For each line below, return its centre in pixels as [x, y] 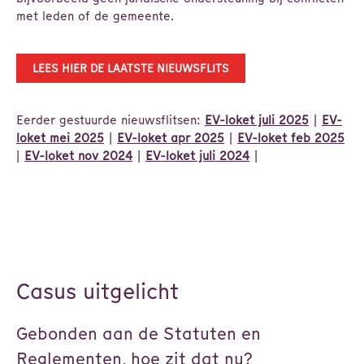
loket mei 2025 [60, 138]
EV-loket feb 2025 [291, 138]
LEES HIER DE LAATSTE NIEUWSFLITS [131, 68]
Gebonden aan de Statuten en [139, 334]
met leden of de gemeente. [97, 16]
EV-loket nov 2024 [78, 156]
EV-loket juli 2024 [197, 156]
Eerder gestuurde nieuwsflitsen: [110, 120]
